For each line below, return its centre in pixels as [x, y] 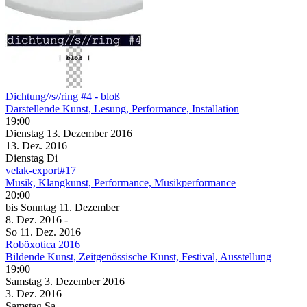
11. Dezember [89, 207]
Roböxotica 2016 [43, 244]
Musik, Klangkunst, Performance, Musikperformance [121, 182]
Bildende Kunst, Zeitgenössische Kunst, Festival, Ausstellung [138, 256]
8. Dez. [23, 219]
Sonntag [40, 207]
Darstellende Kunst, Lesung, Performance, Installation [122, 108]
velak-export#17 [41, 170]
